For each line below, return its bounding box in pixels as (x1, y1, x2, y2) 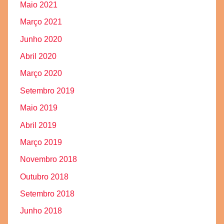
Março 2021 (20, 17, 62, 26)
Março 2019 (20, 137, 62, 146)
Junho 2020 (20, 34, 62, 43)
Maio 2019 (20, 103, 57, 112)
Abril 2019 (20, 120, 56, 129)
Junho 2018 (20, 206, 62, 215)
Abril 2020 (20, 52, 56, 61)
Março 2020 (20, 69, 62, 78)
